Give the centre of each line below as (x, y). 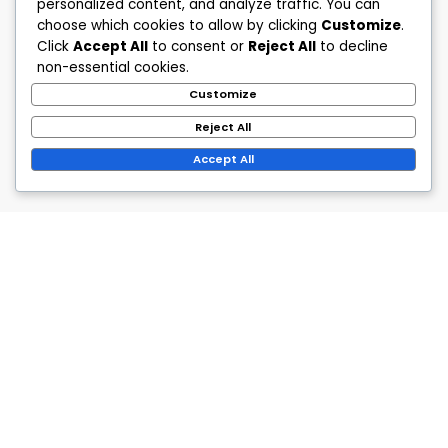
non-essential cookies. (113, 68)
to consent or (198, 47)
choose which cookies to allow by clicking (179, 26)
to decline (352, 47)
